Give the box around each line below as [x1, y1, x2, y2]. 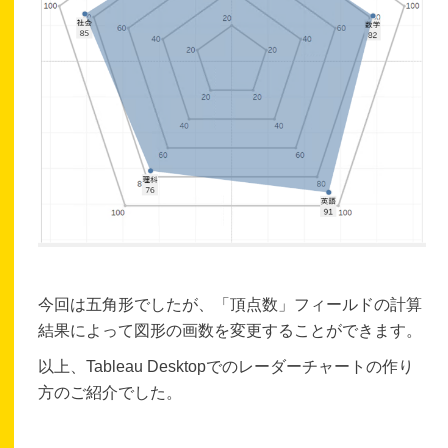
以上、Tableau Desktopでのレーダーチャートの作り [38, 357, 415, 375]
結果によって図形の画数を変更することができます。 [38, 321, 423, 339]
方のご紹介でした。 [38, 383, 183, 401]
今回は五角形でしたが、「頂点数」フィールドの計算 [38, 295, 423, 313]
